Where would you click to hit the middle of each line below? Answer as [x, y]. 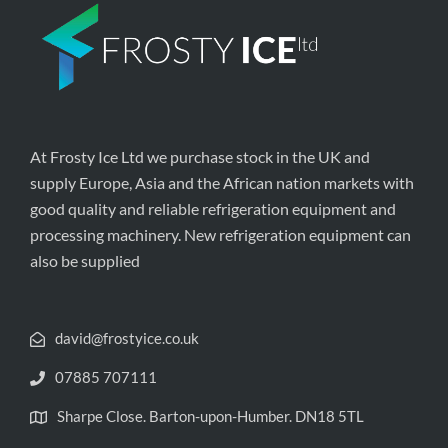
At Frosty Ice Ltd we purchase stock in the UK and [200, 156]
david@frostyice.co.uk [127, 338]
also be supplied [85, 260]
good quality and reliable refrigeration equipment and [213, 208]
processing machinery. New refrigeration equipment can [220, 234]
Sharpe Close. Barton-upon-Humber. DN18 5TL [210, 416]
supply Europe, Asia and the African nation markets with [222, 182]
